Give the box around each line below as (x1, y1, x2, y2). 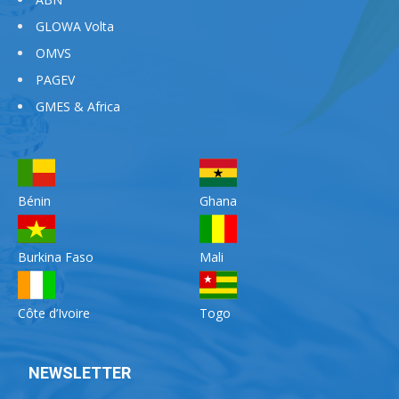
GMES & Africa (36, 97, 120, 115)
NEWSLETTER (28, 362, 131, 382)
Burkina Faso (18, 248, 94, 265)
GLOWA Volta (36, 17, 114, 35)
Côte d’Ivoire (18, 304, 90, 322)
